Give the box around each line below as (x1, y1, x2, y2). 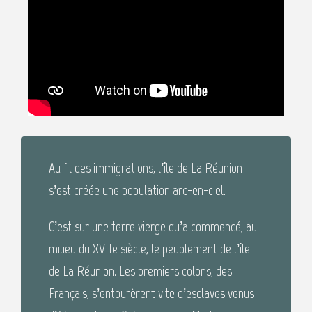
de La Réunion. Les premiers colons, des (49, 263, 232, 280)
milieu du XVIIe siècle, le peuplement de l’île (49, 240, 250, 258)
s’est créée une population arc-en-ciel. (49, 182, 226, 199)
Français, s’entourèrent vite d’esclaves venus (49, 285, 254, 302)
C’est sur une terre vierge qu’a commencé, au (49, 218, 257, 235)
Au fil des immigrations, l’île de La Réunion (49, 159, 242, 177)
